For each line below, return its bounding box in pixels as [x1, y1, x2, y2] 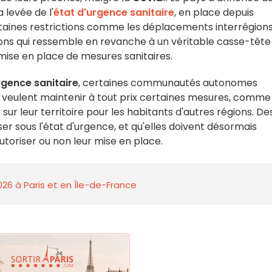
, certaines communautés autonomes [78, 76, 257, 90]
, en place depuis [174, 5, 254, 19]
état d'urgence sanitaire [53, 5, 174, 19]
